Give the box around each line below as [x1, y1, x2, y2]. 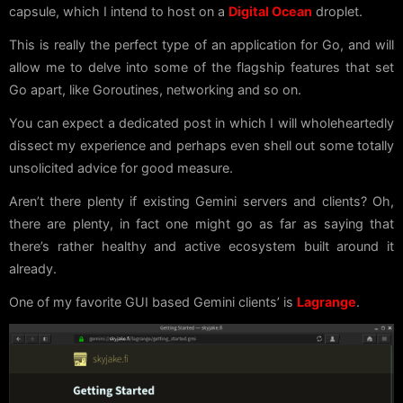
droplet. [312, 4, 363, 20]
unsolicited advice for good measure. [9, 160, 233, 176]
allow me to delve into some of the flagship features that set [9, 59, 394, 76]
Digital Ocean [228, 4, 312, 20]
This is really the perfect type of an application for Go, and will [9, 37, 394, 53]
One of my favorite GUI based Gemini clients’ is [9, 294, 297, 310]
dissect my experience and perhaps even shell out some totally [9, 138, 394, 154]
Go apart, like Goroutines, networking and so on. [9, 82, 301, 98]
